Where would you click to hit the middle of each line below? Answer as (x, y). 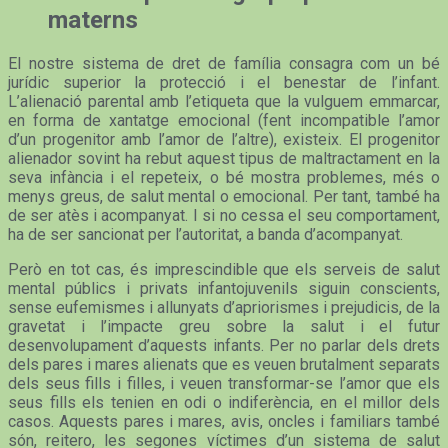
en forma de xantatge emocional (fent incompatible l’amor (224, 120)
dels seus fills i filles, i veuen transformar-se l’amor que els (224, 383)
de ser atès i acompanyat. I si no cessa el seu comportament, (224, 215)
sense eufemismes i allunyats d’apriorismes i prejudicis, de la (224, 307)
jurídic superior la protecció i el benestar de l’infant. (224, 82)
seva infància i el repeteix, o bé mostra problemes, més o (224, 177)
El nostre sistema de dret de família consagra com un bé (224, 63)
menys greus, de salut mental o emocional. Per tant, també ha (224, 196)
